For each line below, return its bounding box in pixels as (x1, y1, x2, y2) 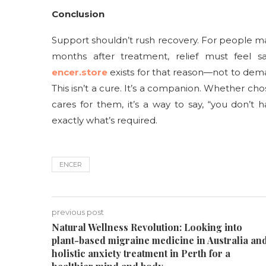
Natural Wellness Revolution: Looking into (52, 221, 242, 233)
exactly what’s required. (52, 115, 157, 126)
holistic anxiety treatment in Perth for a (52, 247, 230, 259)
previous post (52, 207, 104, 217)
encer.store (52, 66, 107, 78)
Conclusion (52, 8, 104, 20)
